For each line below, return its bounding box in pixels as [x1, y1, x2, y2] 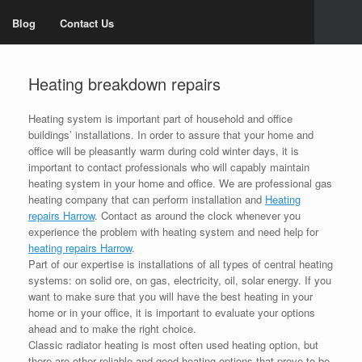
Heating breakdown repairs [28, 72, 221, 96]
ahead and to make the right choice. [28, 321, 196, 337]
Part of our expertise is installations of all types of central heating [28, 256, 333, 272]
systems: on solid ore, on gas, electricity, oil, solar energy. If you [28, 272, 331, 288]
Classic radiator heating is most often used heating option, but [28, 337, 318, 353]
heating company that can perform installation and [28, 192, 265, 208]
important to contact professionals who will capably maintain [28, 159, 309, 175]
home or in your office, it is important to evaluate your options [28, 305, 315, 321]
